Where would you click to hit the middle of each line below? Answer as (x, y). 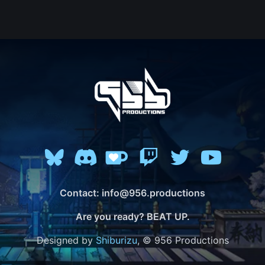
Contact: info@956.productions (132, 193)
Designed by (66, 240)
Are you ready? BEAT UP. (132, 216)
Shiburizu (116, 240)
